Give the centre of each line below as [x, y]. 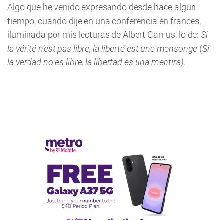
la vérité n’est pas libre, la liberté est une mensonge [103, 48]
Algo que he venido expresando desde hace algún [102, 7]
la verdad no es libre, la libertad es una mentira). [96, 62]
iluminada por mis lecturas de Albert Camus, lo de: [104, 35]
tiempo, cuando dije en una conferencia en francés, [104, 21]
